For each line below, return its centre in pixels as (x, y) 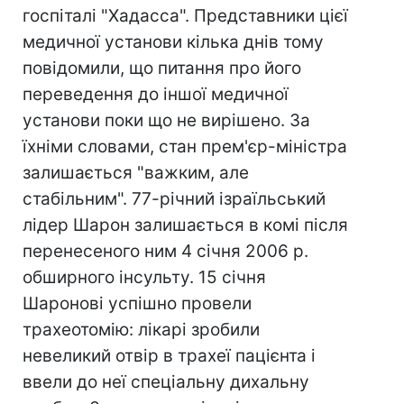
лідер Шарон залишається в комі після (185, 225)
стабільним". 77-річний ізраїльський (174, 199)
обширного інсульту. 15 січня (144, 277)
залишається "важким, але (136, 173)
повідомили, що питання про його (162, 68)
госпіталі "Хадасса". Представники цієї (185, 16)
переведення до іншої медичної (156, 94)
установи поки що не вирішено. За (166, 120)
